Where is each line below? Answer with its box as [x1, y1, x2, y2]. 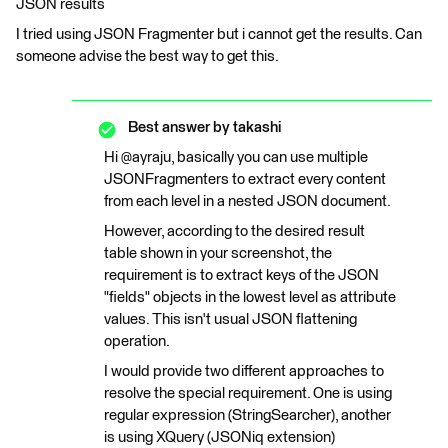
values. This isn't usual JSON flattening [104, 312, 357, 327]
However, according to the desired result [104, 224, 365, 239]
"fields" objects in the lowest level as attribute [104, 290, 396, 305]
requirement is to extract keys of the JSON [104, 268, 379, 283]
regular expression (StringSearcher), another [104, 408, 391, 423]
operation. [104, 334, 170, 349]
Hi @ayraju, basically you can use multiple [104, 150, 368, 165]
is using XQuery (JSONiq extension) [104, 430, 335, 445]
